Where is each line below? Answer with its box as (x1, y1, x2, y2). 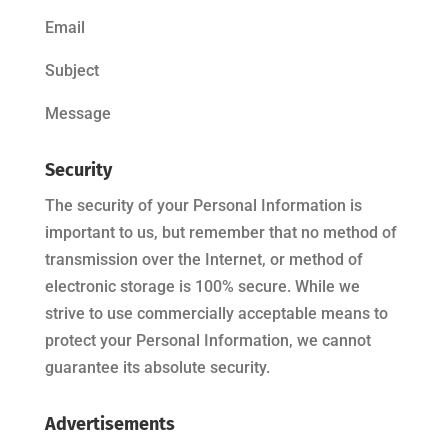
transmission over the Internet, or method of (44, 250, 363, 269)
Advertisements (44, 413, 175, 435)
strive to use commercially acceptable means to (44, 304, 388, 323)
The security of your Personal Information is (44, 196, 362, 215)
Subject (44, 61, 99, 80)
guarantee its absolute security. (44, 358, 270, 377)
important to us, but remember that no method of (44, 223, 397, 242)
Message (44, 104, 111, 123)
